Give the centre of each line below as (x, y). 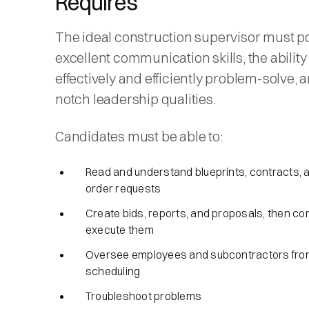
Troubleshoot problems (144, 296)
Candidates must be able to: (139, 136)
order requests (123, 188)
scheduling (113, 271)
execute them (121, 229)
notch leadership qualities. (137, 99)
